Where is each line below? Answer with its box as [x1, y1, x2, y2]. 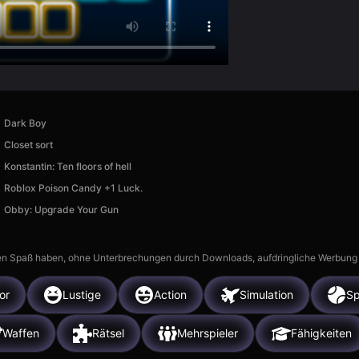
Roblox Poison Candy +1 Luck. [3, 181, 143, 194]
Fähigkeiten [291, 326, 352, 341]
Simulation [240, 288, 293, 302]
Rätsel [92, 326, 124, 341]
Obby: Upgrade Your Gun [3, 203, 119, 216]
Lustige [63, 288, 101, 302]
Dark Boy [3, 116, 46, 129]
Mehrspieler [177, 326, 238, 341]
